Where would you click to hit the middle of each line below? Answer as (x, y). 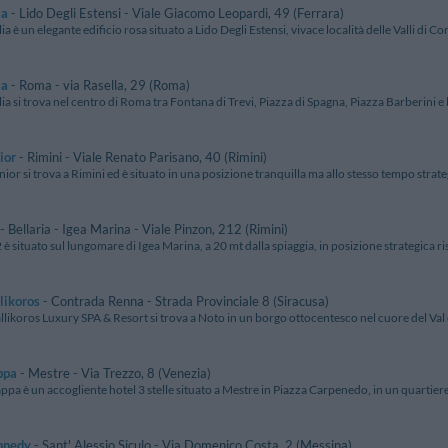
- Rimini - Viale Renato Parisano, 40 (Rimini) (141, 157)
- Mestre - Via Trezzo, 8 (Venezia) (114, 373)
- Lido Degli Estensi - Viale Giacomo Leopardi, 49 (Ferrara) (176, 13)
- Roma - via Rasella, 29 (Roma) (99, 85)
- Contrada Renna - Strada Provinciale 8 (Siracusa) (184, 301)
